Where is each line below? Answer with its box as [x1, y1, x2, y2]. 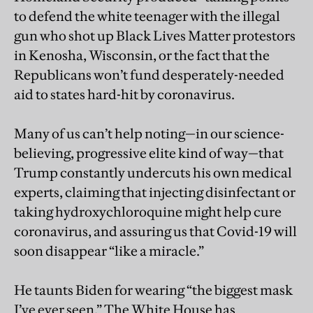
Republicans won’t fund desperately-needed [14, 66, 284, 84]
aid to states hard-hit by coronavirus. [14, 86, 235, 103]
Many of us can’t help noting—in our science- [14, 125, 284, 143]
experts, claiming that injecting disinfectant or [14, 184, 296, 201]
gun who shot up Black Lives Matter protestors [14, 27, 296, 45]
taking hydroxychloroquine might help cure [14, 203, 282, 221]
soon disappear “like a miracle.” [14, 242, 204, 260]
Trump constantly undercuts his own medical [14, 164, 292, 182]
